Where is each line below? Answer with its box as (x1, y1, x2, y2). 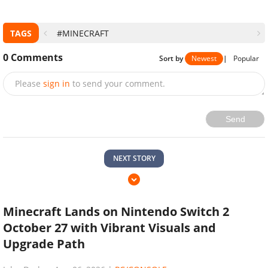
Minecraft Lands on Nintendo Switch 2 (3, 203, 229, 220)
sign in (43, 78, 70, 90)
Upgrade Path (3, 236, 85, 252)
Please (15, 78, 41, 90)
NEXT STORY (112, 153, 156, 164)
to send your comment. (72, 78, 165, 90)
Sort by (159, 53, 185, 63)
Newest (191, 53, 217, 63)
